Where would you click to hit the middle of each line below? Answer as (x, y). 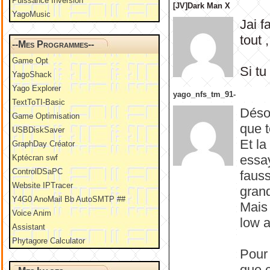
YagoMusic (31, 14)
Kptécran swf (35, 158)
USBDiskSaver (38, 130)
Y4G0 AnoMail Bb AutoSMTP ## (69, 199)
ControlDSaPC (37, 171)
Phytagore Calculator (49, 241)
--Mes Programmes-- (53, 44)
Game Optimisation (46, 116)
